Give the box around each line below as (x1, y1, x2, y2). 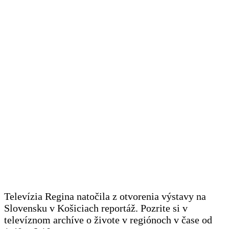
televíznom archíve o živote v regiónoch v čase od (4, 214, 212, 225)
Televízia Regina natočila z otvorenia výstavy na (4, 190, 206, 202)
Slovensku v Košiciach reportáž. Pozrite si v (4, 202, 188, 214)
